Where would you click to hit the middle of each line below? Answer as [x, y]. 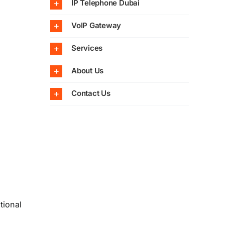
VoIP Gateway [96, 26]
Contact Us [91, 93]
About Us [87, 71]
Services [87, 48]
